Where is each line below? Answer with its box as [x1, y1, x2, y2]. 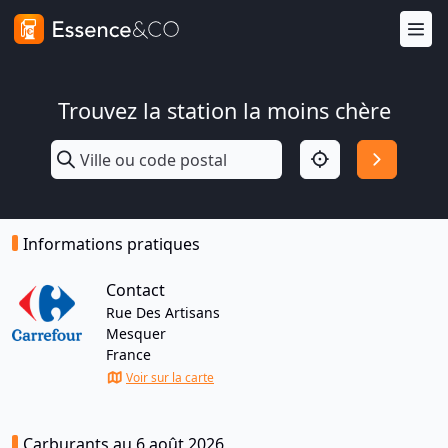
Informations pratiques [23, 233, 200, 255]
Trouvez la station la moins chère [57, 96, 391, 125]
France [106, 345, 151, 364]
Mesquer [106, 324, 166, 343]
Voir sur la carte [126, 369, 214, 386]
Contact [106, 279, 165, 301]
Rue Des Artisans [106, 303, 220, 322]
